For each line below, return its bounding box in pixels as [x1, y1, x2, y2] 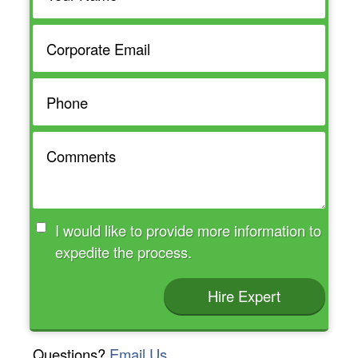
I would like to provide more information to [55, 220, 235, 241]
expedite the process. [137, 241, 193, 263]
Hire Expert [208, 285, 281, 307]
